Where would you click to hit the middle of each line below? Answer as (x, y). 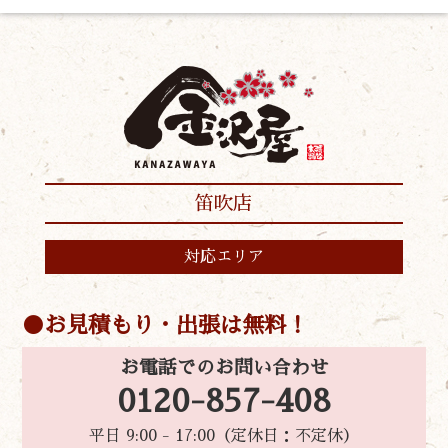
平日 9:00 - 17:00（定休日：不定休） (224, 435)
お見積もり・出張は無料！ (176, 325)
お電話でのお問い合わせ (224, 367)
